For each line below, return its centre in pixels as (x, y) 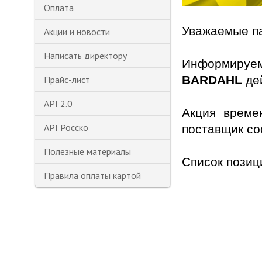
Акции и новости (77, 32)
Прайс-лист (67, 80)
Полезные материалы (87, 151)
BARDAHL (214, 80)
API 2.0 (58, 104)
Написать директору (85, 56)
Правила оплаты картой (92, 175)
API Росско (66, 127)
